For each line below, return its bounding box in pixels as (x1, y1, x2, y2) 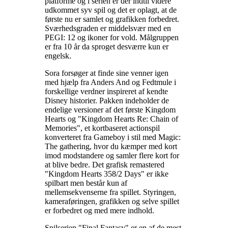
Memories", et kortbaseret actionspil (45, 123, 160, 132)
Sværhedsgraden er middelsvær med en (45, 23, 171, 33)
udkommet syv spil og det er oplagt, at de (45, 5, 177, 14)
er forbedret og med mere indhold (45, 206, 152, 215)
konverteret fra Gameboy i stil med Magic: (45, 132, 181, 141)
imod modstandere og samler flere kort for (45, 151, 179, 160)
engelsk (45, 51, 69, 60)
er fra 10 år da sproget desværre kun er (45, 42, 168, 51)
